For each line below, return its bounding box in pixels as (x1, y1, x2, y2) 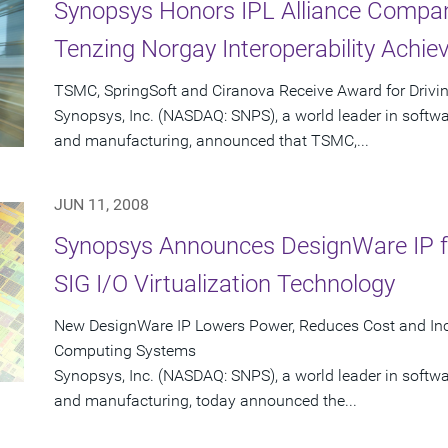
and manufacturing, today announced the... (54, 391, 357, 411)
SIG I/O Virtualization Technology (54, 270, 395, 299)
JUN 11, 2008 (54, 195, 149, 215)
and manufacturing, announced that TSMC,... (54, 131, 369, 151)
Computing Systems (54, 341, 196, 361)
